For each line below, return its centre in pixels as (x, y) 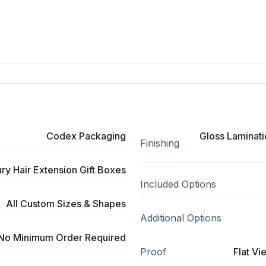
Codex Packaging (86, 136)
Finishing (160, 143)
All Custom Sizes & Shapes (66, 204)
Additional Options (181, 218)
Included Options (178, 184)
